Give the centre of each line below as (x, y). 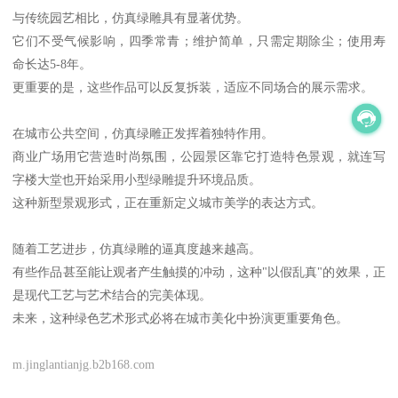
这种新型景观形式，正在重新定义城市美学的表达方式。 (168, 203)
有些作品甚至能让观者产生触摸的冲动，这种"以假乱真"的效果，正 (199, 272)
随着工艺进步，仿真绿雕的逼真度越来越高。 (137, 249)
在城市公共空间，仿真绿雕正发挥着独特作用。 (143, 134)
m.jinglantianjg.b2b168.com (84, 365)
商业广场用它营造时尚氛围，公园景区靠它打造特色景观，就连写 (199, 157)
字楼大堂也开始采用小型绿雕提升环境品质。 (137, 180)
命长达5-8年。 (52, 64)
